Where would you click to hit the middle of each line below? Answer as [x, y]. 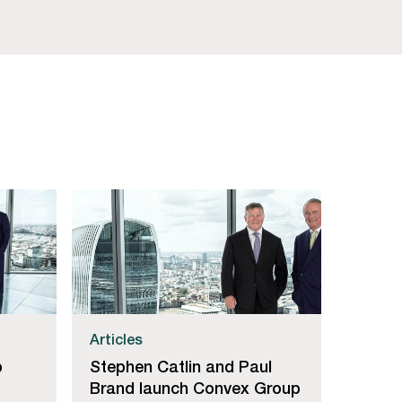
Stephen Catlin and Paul [181, 366]
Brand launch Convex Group [196, 387]
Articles [117, 339]
